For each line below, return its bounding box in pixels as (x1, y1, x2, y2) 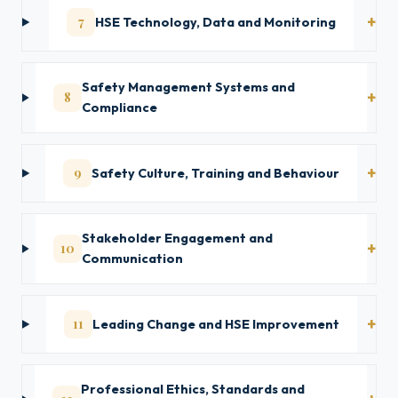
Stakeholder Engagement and (81, 230, 273, 246)
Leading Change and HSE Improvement (92, 315, 339, 332)
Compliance (81, 99, 157, 115)
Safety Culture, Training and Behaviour (92, 164, 340, 181)
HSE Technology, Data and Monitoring (95, 13, 337, 30)
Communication (81, 251, 183, 267)
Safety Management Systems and (81, 79, 295, 95)
